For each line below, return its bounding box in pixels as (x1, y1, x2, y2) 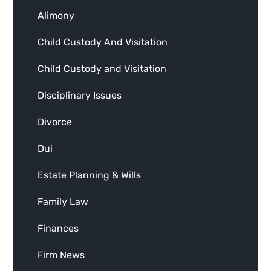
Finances (38, 223, 79, 235)
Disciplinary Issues (38, 90, 122, 102)
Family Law (38, 196, 89, 208)
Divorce (38, 116, 73, 128)
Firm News (38, 249, 85, 261)
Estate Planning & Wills (38, 169, 142, 181)
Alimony (38, 10, 75, 22)
